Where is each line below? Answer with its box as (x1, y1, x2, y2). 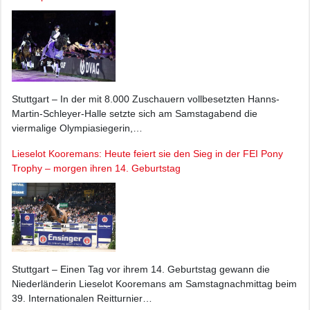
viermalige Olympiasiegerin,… (12, 122, 143, 134)
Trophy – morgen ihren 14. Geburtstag (12, 162, 181, 174)
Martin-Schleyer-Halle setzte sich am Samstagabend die (12, 107, 257, 119)
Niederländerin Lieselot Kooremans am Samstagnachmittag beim (12, 278, 297, 290)
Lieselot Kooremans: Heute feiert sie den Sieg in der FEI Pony (12, 147, 283, 159)
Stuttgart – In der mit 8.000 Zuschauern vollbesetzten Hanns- (12, 93, 280, 104)
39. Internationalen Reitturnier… (12, 293, 152, 304)
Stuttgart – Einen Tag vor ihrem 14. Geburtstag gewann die (12, 264, 270, 275)
